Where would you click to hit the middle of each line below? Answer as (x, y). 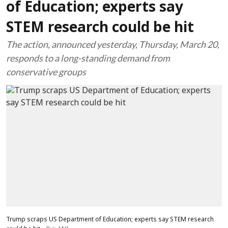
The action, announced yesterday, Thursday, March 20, (113, 44)
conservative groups (46, 72)
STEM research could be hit (100, 28)
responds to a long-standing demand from (88, 58)
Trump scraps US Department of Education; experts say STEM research (110, 220)
